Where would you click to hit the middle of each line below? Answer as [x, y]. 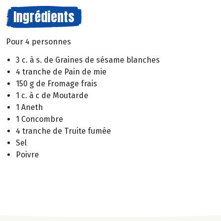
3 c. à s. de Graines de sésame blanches [88, 60]
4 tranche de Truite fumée [63, 131]
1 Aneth [29, 107]
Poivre [27, 154]
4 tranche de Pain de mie [61, 72]
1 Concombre [39, 119]
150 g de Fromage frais [56, 83]
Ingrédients [44, 17]
